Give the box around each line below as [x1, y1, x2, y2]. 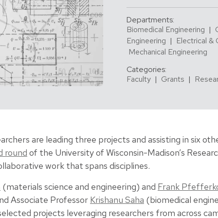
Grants [161, 73, 184, 84]
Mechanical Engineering [128, 46, 207, 57]
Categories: [127, 64, 166, 74]
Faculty [127, 73, 151, 84]
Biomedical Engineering [127, 24, 205, 35]
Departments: [127, 14, 174, 25]
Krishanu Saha [90, 194, 144, 206]
